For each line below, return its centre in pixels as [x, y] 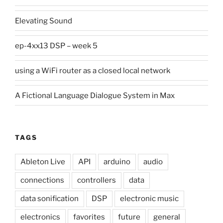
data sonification [50, 198]
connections [42, 180]
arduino [117, 162]
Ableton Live [43, 162]
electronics [40, 217]
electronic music [149, 198]
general [167, 217]
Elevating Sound [44, 21]
